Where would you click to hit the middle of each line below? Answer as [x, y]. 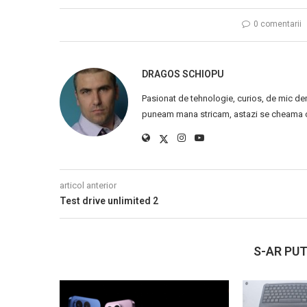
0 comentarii [277, 24]
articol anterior [88, 185]
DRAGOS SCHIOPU [183, 74]
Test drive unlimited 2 [109, 201]
